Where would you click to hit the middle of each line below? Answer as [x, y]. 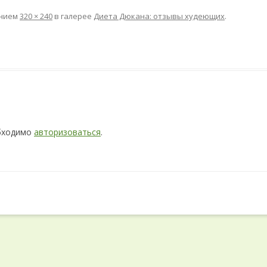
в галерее [73, 16]
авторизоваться [67, 132]
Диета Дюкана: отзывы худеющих [159, 16]
